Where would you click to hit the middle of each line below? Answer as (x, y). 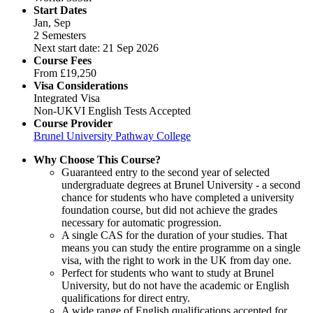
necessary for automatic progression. (141, 223)
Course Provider (73, 124)
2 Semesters (60, 36)
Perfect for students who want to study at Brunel (168, 273)
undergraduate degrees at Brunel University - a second (181, 185)
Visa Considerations (81, 86)
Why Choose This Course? (97, 160)
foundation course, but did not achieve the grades (169, 210)
